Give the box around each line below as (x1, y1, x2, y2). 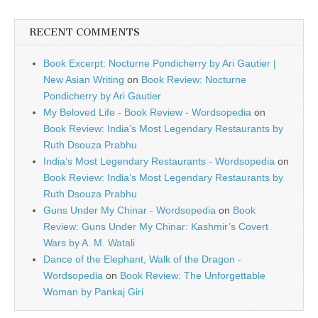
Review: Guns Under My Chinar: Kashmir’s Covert (43, 221, 268, 233)
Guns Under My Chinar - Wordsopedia (43, 204, 216, 216)
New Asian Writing (43, 74, 124, 86)
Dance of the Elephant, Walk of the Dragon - (43, 253, 241, 265)
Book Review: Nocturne (141, 74, 246, 86)
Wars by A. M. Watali (43, 237, 135, 249)
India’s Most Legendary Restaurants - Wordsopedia (43, 155, 275, 168)
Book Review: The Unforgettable (120, 270, 265, 282)
